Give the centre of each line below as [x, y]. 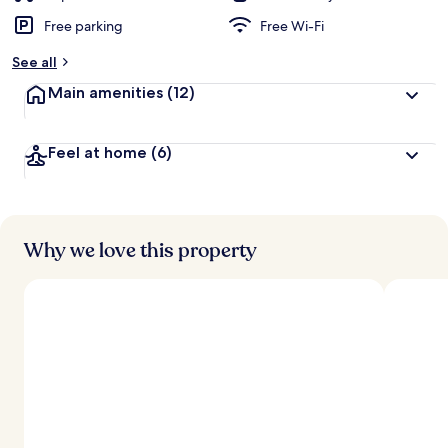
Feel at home [99, 152]
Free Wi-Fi [292, 26]
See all [34, 62]
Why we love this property [140, 250]
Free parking [83, 26]
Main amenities [107, 92]
